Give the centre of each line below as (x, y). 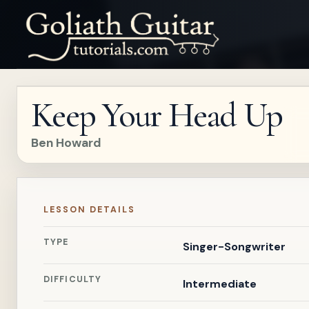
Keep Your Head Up (157, 115)
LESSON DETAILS (89, 210)
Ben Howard (66, 143)
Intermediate (219, 284)
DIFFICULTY (73, 279)
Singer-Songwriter (234, 247)
